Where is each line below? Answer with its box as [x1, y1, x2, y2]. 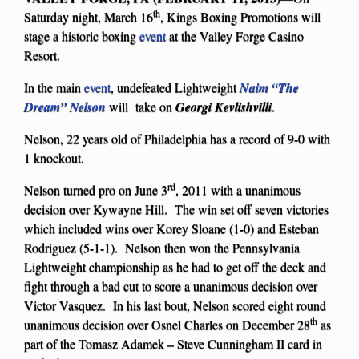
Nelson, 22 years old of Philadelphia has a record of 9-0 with [24, 129, 330, 147]
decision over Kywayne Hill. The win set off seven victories [24, 200, 329, 217]
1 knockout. [24, 148, 84, 166]
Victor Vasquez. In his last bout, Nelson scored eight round [24, 296, 326, 313]
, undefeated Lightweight [111, 78, 240, 95]
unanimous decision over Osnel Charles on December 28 [24, 315, 310, 333]
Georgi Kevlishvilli [175, 97, 272, 115]
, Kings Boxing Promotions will [160, 7, 321, 25]
